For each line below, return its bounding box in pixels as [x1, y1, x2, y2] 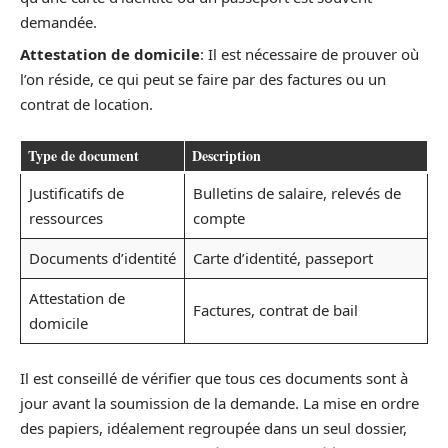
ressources [28, 207, 103, 228]
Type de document [28, 144, 139, 166]
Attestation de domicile [20, 44, 200, 64]
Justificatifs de [28, 182, 124, 203]
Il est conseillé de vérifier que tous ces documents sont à [20, 368, 408, 388]
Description [192, 144, 261, 166]
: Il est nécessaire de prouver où [200, 44, 419, 64]
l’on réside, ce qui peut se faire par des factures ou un [20, 69, 386, 89]
